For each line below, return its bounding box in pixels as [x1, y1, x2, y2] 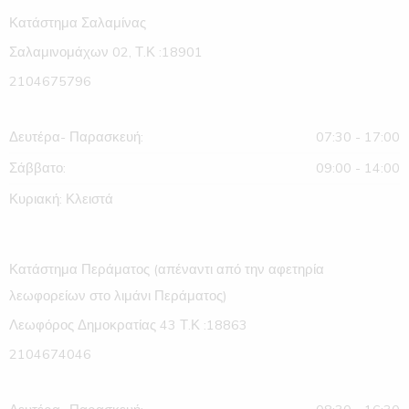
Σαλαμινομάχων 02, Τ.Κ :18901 [9, 43, 203, 62]
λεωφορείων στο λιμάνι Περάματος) [9, 287, 226, 306]
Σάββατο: [9, 159, 66, 178]
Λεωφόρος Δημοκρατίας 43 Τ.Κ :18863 [9, 316, 247, 335]
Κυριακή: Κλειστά [9, 190, 113, 209]
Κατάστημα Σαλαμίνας [9, 14, 146, 33]
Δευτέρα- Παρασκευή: [9, 128, 143, 147]
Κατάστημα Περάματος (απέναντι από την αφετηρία [9, 260, 324, 279]
